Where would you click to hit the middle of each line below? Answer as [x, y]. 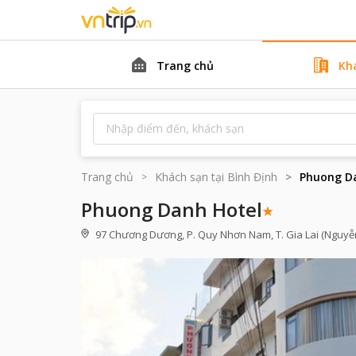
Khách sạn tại [190, 177]
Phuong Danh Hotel [172, 209]
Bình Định [252, 177]
